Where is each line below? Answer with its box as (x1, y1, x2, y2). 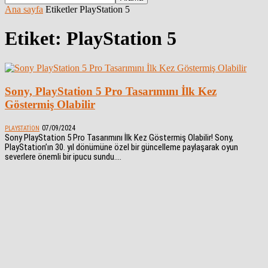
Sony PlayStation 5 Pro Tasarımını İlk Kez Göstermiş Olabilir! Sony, (5, 132, 233, 144)
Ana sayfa (5, 4, 43, 14)
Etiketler (45, 4, 77, 14)
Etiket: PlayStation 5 (5, 28, 176, 50)
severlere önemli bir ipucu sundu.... (5, 151, 121, 163)
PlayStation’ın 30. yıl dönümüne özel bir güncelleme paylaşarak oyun (5, 142, 238, 153)
